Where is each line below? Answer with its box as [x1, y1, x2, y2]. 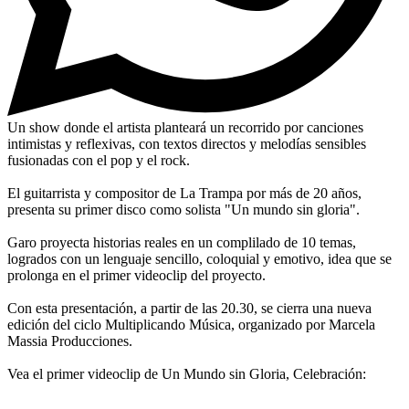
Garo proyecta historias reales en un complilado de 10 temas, [7, 234, 356, 250]
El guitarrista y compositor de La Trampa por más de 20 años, [7, 184, 362, 201]
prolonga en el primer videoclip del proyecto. [7, 267, 266, 283]
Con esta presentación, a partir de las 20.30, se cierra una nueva [7, 299, 372, 316]
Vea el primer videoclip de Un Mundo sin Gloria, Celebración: [7, 365, 366, 382]
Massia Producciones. [7, 332, 132, 349]
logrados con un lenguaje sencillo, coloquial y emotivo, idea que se [7, 250, 392, 267]
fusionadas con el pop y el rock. [7, 152, 190, 168]
